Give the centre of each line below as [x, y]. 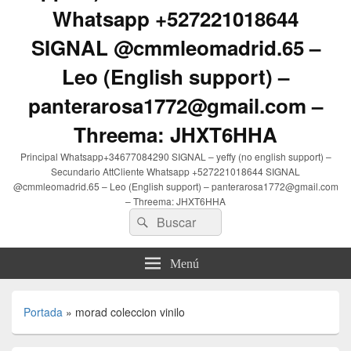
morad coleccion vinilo [130, 312]
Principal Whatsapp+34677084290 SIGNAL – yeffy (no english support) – [175, 157]
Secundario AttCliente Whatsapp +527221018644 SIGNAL [175, 172]
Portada [43, 312]
